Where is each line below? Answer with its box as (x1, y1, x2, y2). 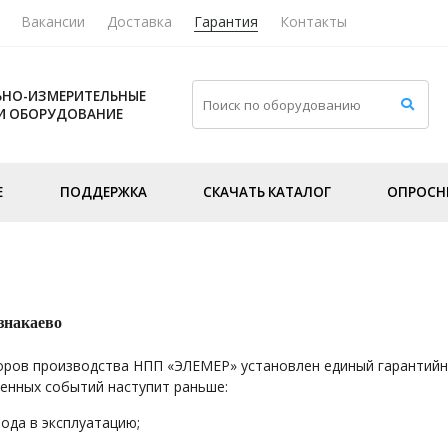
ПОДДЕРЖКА (59, 182, 147, 201)
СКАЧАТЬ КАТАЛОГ (202, 182, 331, 201)
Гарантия (194, 11, 258, 31)
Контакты (280, 11, 347, 31)
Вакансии (21, 11, 85, 31)
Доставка (107, 11, 172, 31)
